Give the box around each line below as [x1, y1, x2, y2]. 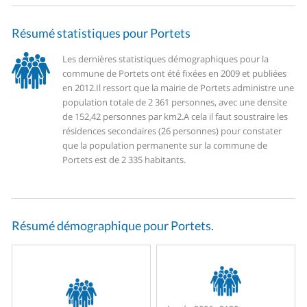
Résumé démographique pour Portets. [12, 218, 214, 234]
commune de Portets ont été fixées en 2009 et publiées [62, 67, 287, 80]
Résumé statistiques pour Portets [12, 25, 191, 41]
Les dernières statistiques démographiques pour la [62, 53, 269, 66]
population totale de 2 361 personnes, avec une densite [62, 96, 288, 109]
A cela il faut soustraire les [184, 110, 288, 123]
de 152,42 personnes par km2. [62, 110, 184, 123]
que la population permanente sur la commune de [62, 139, 268, 152]
